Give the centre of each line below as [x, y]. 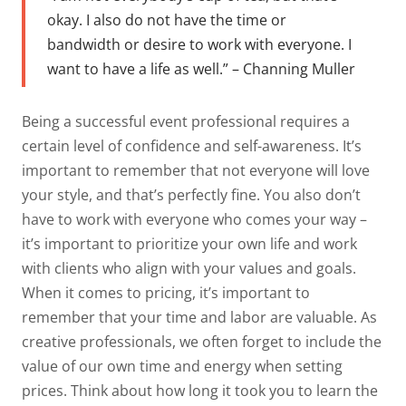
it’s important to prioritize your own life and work [189, 244]
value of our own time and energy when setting [182, 367]
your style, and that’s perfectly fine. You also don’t [191, 195]
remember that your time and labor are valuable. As [199, 318]
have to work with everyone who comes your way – [194, 220]
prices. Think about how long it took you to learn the [200, 391]
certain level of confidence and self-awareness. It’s [192, 146]
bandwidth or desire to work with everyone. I [199, 44]
